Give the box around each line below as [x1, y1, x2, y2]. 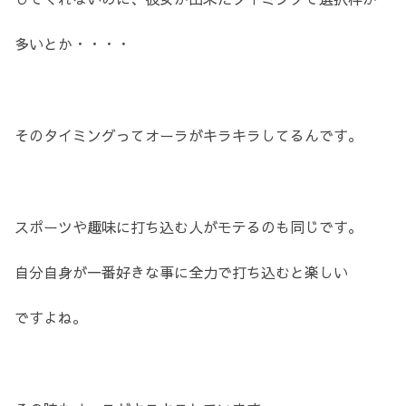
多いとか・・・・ [14, 34, 130, 54]
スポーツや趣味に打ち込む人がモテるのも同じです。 [14, 216, 362, 237]
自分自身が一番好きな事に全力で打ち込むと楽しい [14, 262, 348, 283]
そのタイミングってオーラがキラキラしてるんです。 [14, 124, 362, 145]
